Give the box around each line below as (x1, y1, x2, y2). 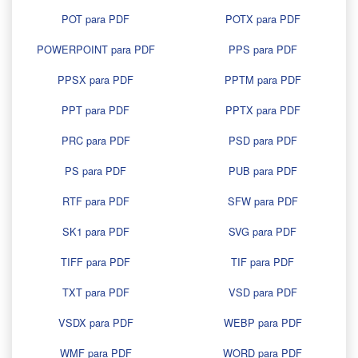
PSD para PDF (228, 133, 297, 149)
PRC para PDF (61, 133, 130, 149)
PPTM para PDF (224, 72, 301, 88)
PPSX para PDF (58, 72, 133, 88)
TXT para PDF (62, 284, 129, 300)
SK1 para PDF (62, 224, 129, 240)
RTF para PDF (62, 193, 129, 209)
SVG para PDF (229, 224, 296, 240)
